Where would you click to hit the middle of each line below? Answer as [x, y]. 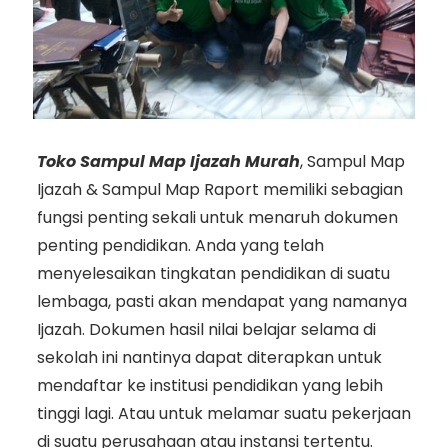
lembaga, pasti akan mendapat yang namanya [221, 301]
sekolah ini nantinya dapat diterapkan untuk [209, 357]
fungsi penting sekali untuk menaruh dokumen [217, 217]
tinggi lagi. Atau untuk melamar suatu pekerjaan [223, 413]
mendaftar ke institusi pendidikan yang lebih [209, 385]
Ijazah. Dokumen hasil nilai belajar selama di [206, 329]
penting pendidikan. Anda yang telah [180, 245]
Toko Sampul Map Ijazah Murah [168, 161]
